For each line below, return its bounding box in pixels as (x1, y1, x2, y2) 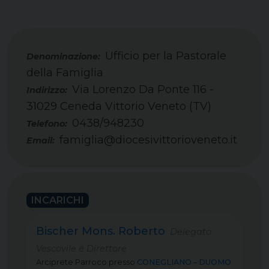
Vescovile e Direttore (36, 243, 127, 254)
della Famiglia (26, 66, 103, 79)
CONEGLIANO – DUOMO (137, 258, 231, 267)
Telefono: (26, 118, 67, 129)
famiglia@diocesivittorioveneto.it (59, 133, 237, 147)
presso (109, 258, 135, 267)
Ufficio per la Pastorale (105, 49, 226, 62)
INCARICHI (31, 195, 84, 206)
